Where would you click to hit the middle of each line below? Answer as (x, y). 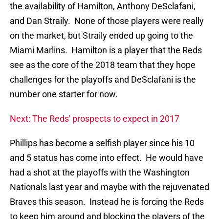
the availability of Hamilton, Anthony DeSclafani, (103, 6)
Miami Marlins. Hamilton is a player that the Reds (106, 50)
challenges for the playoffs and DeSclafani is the (103, 80)
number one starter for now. (64, 94)
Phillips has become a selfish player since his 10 (102, 143)
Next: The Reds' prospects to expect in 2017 (95, 119)
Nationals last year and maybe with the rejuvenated (109, 187)
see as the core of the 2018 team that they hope (103, 65)
